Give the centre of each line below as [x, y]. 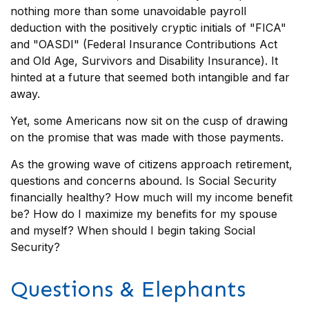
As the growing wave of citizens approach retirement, [151, 164]
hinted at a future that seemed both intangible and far [150, 77]
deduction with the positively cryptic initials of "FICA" [148, 28]
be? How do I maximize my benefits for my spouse [144, 214]
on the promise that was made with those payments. [147, 137]
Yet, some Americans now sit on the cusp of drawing [149, 121]
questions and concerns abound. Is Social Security [143, 181]
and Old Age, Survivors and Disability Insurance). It [144, 61]
